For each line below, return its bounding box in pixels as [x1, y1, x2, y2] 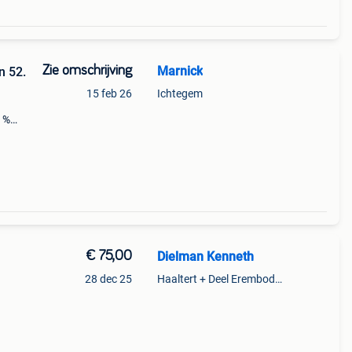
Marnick [156, 64, 203, 79]
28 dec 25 [84, 273, 132, 285]
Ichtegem [156, 87, 203, 100]
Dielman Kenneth [156, 249, 254, 264]
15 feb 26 [86, 87, 132, 100]
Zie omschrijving [42, 64, 132, 78]
